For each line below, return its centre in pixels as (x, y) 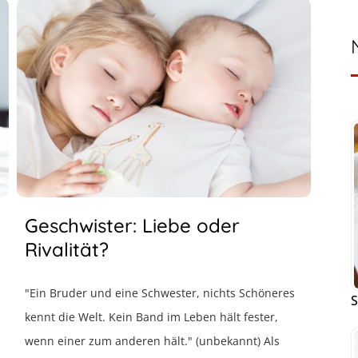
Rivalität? (67, 249)
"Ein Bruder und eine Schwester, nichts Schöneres (160, 293)
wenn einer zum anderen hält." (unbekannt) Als (153, 341)
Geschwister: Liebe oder (133, 225)
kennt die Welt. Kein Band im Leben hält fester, (152, 317)
